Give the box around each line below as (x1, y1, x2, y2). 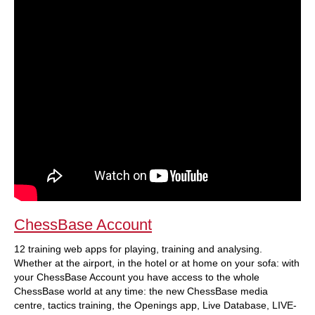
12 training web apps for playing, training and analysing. (14, 243, 262, 255)
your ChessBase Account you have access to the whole (14, 271, 259, 283)
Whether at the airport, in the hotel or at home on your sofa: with (14, 257, 300, 269)
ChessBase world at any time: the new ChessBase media (14, 285, 268, 297)
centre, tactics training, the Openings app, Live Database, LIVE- (14, 300, 297, 311)
